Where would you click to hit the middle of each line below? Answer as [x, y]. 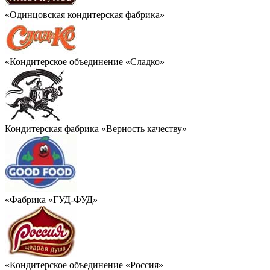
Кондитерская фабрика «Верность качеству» [96, 128]
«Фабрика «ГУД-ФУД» [51, 199]
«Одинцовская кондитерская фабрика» [85, 14]
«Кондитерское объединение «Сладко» [85, 61]
